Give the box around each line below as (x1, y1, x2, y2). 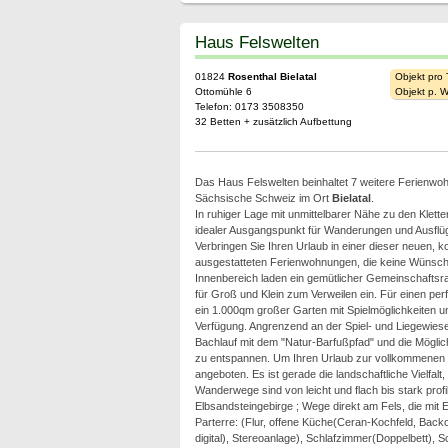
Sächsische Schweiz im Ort (194, 192, 332, 204)
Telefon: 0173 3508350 (194, 101, 304, 112)
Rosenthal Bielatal (227, 71, 317, 82)
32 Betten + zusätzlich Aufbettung (194, 116, 352, 127)
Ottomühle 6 (194, 86, 252, 97)
